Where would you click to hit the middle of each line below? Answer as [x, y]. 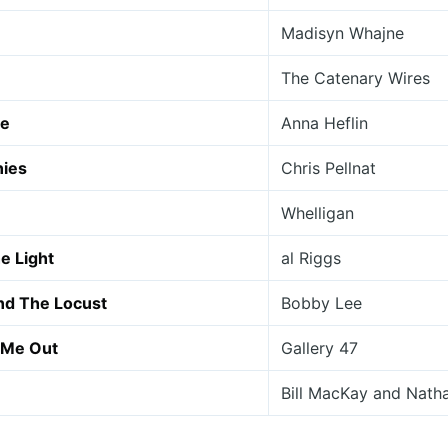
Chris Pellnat [328, 168]
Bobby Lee [321, 303]
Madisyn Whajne [342, 33]
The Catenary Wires [355, 78]
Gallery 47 [319, 348]
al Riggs [311, 258]
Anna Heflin [324, 123]
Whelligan [317, 213]
